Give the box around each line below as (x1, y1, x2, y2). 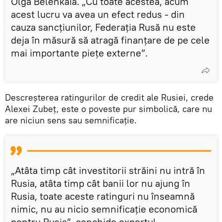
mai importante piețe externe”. (11, 46, 148, 59)
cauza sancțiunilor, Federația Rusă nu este (11, 20, 196, 33)
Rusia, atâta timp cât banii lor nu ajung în (11, 176, 190, 189)
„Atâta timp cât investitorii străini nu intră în (11, 164, 205, 176)
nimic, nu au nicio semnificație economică (11, 202, 197, 215)
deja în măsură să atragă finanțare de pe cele (11, 33, 210, 46)
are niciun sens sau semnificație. (5, 114, 137, 126)
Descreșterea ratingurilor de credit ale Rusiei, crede (5, 91, 214, 103)
